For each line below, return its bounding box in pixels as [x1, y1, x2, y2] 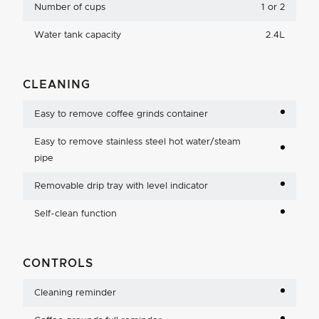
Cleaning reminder [34, 288, 116, 298]
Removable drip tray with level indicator [34, 181, 208, 191]
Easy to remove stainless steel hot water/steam [34, 137, 241, 147]
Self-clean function [34, 209, 117, 219]
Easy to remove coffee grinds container [34, 109, 208, 119]
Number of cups [34, 2, 105, 12]
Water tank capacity [34, 30, 121, 40]
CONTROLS [23, 257, 93, 269]
